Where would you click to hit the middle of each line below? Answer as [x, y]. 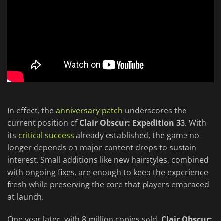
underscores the [155, 111]
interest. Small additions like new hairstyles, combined [108, 160]
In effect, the [32, 111]
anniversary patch [89, 111]
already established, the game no [137, 135]
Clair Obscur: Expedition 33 [132, 123]
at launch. [26, 197]
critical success [46, 135]
